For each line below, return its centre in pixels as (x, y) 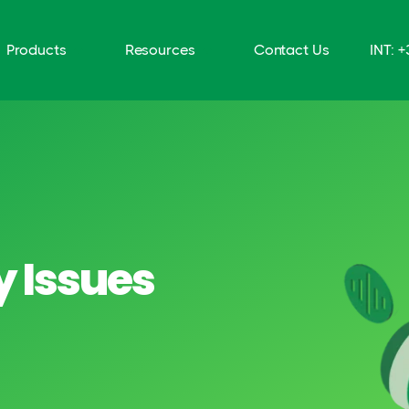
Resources (160, 50)
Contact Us (291, 50)
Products (37, 50)
